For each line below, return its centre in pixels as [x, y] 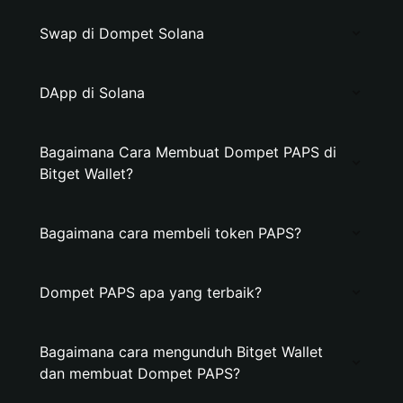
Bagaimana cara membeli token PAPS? [170, 233]
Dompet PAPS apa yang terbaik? [151, 292]
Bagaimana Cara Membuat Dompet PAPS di [188, 152]
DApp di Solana [92, 93]
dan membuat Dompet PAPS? [140, 373]
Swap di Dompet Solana [122, 33]
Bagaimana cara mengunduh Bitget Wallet [181, 352]
